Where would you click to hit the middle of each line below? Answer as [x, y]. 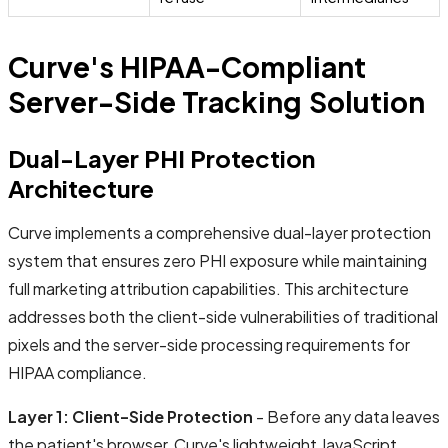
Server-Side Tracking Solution [216, 101]
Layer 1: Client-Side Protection [130, 416]
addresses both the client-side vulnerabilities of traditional [223, 316]
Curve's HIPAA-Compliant [187, 66]
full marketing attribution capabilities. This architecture [208, 288]
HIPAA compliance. [77, 372]
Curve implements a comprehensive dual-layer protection [219, 232]
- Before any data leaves [346, 416]
